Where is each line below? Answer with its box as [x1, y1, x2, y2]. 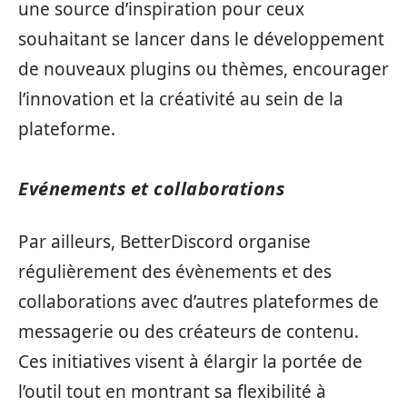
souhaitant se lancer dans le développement [18, 26, 384, 51]
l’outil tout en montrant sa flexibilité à [18, 380, 326, 403]
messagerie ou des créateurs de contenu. [18, 320, 359, 343]
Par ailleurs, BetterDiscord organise [18, 230, 311, 253]
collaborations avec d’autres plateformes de [18, 290, 379, 313]
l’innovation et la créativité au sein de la [18, 86, 343, 111]
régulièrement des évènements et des [18, 260, 332, 283]
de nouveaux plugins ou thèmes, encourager [18, 56, 389, 81]
